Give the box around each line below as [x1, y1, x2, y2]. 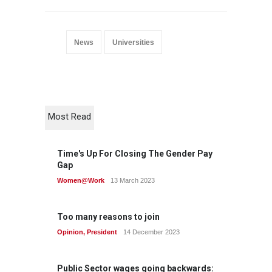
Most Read [48, 111, 91, 122]
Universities [112, 38, 154, 47]
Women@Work [57, 177, 104, 184]
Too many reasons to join [57, 212, 160, 222]
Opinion [57, 228, 83, 236]
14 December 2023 [123, 228, 180, 236]
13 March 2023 [110, 177, 155, 184]
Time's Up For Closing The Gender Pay [57, 149, 212, 158]
